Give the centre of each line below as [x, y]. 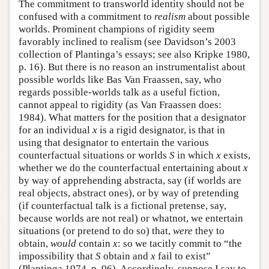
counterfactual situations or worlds [94, 155]
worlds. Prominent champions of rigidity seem [116, 29]
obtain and [126, 256]
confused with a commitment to [86, 17]
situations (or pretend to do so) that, [96, 231]
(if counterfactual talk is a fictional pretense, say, [122, 206]
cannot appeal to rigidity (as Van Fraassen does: [120, 105]
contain [95, 243]
